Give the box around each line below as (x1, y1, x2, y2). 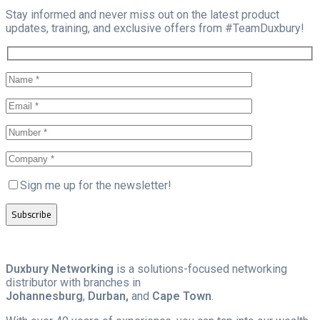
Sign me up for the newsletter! (20, 178, 171, 192)
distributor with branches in (6, 275, 141, 289)
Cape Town (152, 289, 211, 303)
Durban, (88, 289, 129, 303)
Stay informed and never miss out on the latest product (6, 8, 279, 22)
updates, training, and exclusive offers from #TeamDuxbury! (6, 21, 304, 36)
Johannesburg (6, 289, 83, 303)
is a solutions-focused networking (116, 261, 287, 276)
